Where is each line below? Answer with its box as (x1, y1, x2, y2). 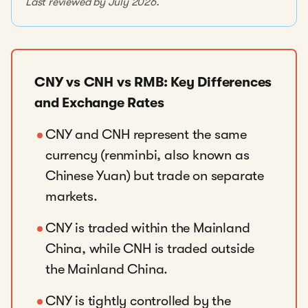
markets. (45, 188, 101, 204)
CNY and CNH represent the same (45, 126, 247, 142)
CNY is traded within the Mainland (45, 220, 250, 236)
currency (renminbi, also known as (45, 147, 250, 163)
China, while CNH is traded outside (45, 241, 255, 256)
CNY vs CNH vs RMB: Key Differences (34, 74, 272, 90)
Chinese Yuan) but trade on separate (45, 168, 264, 184)
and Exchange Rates (34, 95, 164, 111)
